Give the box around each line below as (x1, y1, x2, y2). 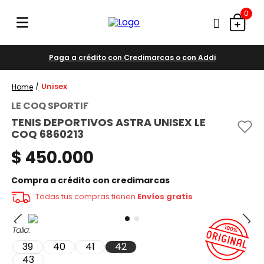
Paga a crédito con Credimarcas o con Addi (48, 52, 216, 62)
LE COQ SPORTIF (11, 98, 89, 113)
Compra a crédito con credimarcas (11, 174, 170, 186)
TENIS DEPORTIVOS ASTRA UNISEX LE (11, 114, 206, 130)
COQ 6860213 (11, 126, 84, 141)
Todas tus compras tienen (35, 191, 138, 203)
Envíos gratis (137, 191, 193, 203)
